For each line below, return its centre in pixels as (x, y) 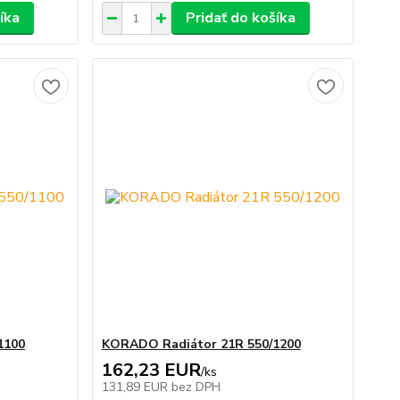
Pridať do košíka (240, 18)
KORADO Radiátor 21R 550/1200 (201, 344)
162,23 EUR (151, 370)
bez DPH (196, 387)
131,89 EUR (136, 387)
